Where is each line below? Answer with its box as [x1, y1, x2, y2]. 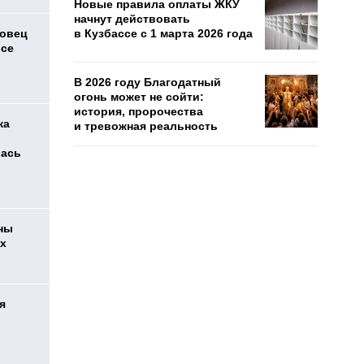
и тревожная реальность [74, 119, 221, 132]
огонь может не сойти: [74, 90, 204, 103]
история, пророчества [74, 105, 203, 118]
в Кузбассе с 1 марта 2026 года [74, 27, 253, 40]
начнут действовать [74, 12, 190, 25]
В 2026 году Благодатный [74, 76, 221, 89]
